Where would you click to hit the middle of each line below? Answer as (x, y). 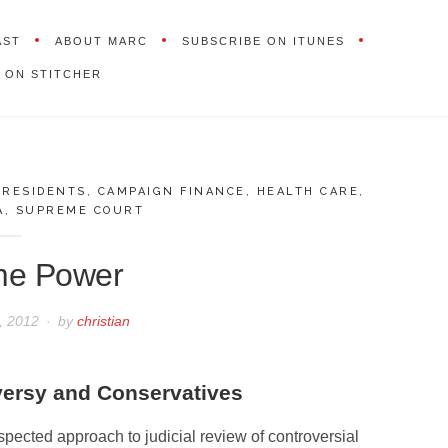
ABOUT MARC (101, 40)
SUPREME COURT (80, 210)
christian (104, 321)
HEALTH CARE (308, 191)
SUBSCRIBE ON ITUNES (263, 40)
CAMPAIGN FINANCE (171, 191)
